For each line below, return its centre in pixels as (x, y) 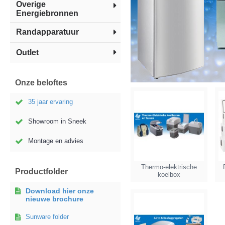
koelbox (169, 174)
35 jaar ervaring (50, 102)
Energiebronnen (47, 13)
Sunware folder (47, 217)
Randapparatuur (47, 32)
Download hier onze (60, 191)
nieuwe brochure (54, 199)
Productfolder (41, 172)
